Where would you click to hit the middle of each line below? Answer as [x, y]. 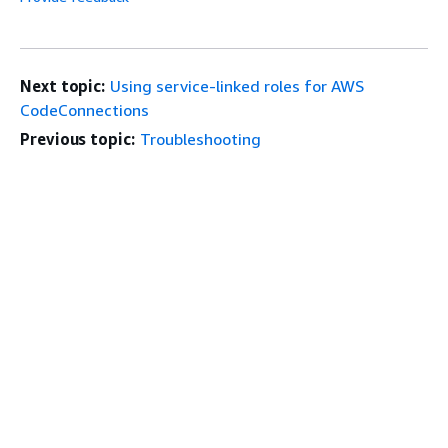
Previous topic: [77, 138]
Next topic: [63, 85]
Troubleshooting [200, 138]
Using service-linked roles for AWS [237, 85]
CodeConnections [84, 109]
